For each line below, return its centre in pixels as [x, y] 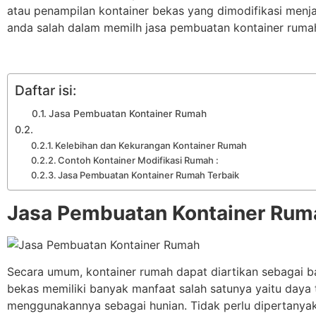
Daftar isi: [45, 91]
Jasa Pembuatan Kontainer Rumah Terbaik [149, 175]
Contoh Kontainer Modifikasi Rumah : [139, 160]
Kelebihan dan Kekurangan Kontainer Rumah [151, 145]
